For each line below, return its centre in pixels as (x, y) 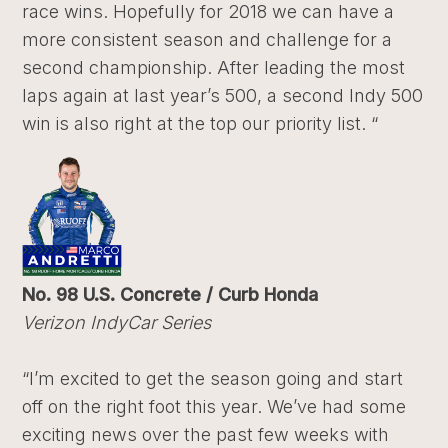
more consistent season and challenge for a (207, 39)
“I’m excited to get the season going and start (213, 378)
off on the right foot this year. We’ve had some (214, 406)
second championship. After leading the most (214, 67)
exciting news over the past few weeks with (206, 434)
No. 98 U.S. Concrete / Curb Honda (170, 294)
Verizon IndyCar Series (117, 322)
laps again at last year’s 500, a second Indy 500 (223, 95)
